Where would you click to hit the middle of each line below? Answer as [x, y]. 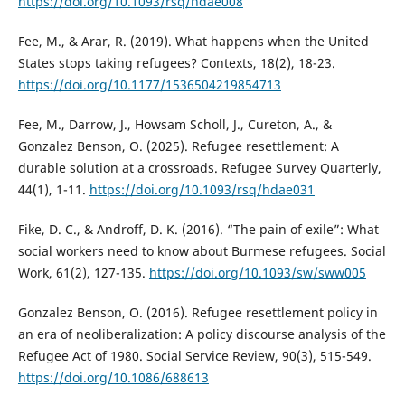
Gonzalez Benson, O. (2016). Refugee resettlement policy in [198, 313]
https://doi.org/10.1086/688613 [113, 378]
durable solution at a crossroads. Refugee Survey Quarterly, [199, 168]
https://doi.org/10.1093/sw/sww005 [257, 273]
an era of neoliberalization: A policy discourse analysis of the [202, 334]
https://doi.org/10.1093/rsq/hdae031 [202, 190]
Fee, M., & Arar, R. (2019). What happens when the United [193, 42]
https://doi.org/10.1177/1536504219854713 [149, 85]
